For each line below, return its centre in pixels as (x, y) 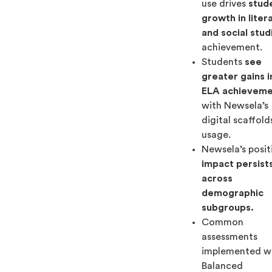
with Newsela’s (235, 106)
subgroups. (228, 208)
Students (222, 62)
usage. (216, 135)
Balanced (223, 266)
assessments (230, 237)
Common (223, 222)
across (217, 178)
